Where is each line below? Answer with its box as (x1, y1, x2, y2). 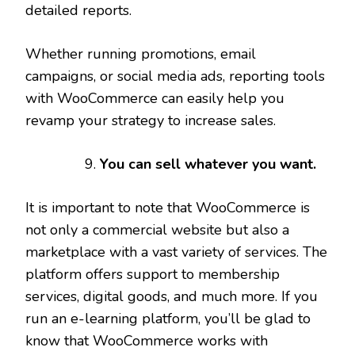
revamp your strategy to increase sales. (25, 110, 276, 130)
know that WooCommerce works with (25, 330, 268, 350)
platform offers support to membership (25, 264, 280, 284)
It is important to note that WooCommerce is (25, 197, 310, 217)
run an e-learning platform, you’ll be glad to (25, 308, 311, 328)
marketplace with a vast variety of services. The (25, 242, 327, 261)
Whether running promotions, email (25, 44, 256, 63)
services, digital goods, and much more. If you (25, 286, 318, 306)
